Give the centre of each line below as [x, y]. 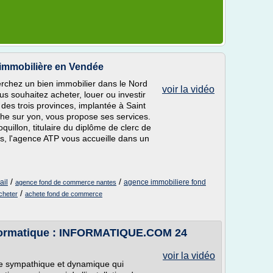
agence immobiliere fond [165, 182]
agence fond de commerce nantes [66, 182]
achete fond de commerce [64, 194]
